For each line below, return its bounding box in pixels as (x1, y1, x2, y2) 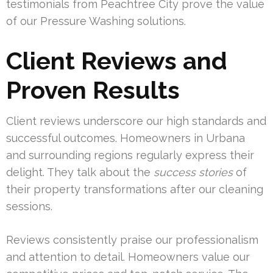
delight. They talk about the (6, 166, 154, 179)
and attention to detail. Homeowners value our (6, 250, 250, 264)
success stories (154, 166, 233, 179)
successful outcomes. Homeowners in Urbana (6, 132, 245, 145)
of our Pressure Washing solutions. (6, 15, 186, 28)
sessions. (6, 200, 52, 213)
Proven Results (6, 76, 180, 105)
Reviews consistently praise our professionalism (6, 233, 258, 247)
